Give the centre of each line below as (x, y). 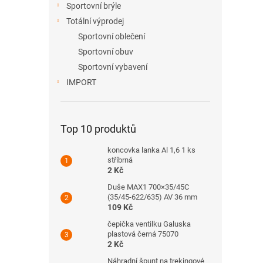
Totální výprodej (95, 21)
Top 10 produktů (98, 129)
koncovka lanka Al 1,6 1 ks (151, 150)
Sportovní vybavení (113, 67)
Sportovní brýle (94, 6)
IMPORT (81, 82)
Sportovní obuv (106, 52)
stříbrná (120, 160)
